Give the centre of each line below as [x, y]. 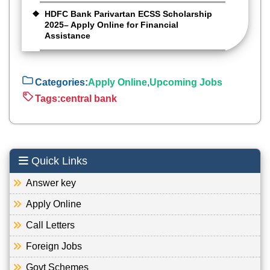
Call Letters [47, 225]
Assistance [67, 36]
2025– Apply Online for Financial [111, 25]
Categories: [61, 82]
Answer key [47, 183]
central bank [89, 98]
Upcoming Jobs [186, 82]
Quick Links [58, 161]
